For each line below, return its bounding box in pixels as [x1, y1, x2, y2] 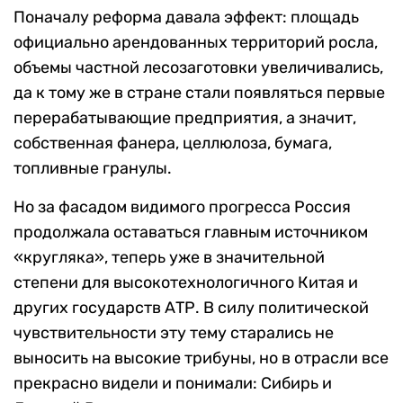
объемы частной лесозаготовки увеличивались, [13, 58, 383, 78]
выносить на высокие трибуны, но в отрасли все [13, 348, 389, 369]
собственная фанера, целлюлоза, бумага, [13, 133, 332, 154]
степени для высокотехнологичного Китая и [13, 273, 358, 293]
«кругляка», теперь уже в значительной [13, 247, 325, 268]
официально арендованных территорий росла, [13, 32, 378, 53]
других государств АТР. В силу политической [13, 298, 369, 318]
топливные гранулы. [13, 158, 172, 179]
